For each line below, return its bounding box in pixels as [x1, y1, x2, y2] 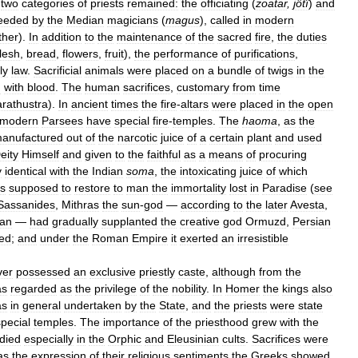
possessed [16, 265, 70, 278]
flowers [62, 46, 98, 60]
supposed [9, 181, 58, 194]
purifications [234, 46, 295, 60]
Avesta [290, 197, 324, 211]
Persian [292, 214, 331, 228]
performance [153, 46, 218, 60]
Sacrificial [34, 63, 82, 77]
